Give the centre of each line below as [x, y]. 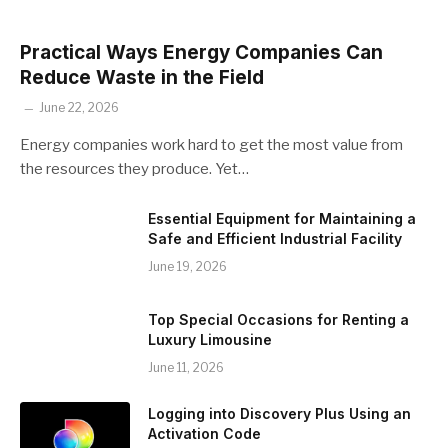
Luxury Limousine [210, 340]
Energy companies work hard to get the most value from [211, 145]
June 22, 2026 [79, 108]
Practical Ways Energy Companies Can [201, 53]
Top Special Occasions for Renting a [278, 320]
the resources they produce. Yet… [134, 169]
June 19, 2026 [187, 267]
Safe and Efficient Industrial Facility [275, 239]
